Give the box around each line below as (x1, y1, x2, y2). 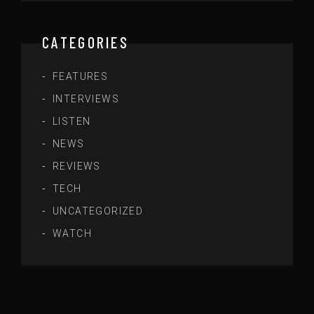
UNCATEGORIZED (53, 205, 144, 217)
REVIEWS (53, 160, 101, 172)
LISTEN (53, 115, 91, 127)
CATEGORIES (42, 32, 129, 51)
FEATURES (53, 70, 109, 82)
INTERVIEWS (53, 93, 119, 104)
